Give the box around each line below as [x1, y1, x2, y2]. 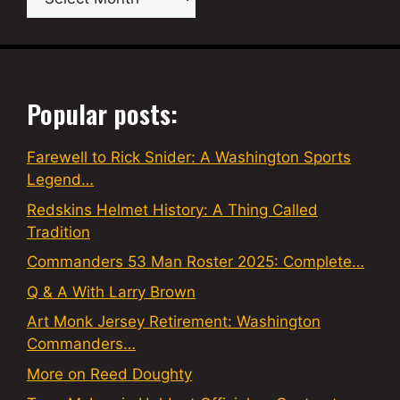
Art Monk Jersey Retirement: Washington [27, 312, 321, 331]
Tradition [27, 222, 90, 241]
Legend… [27, 171, 94, 189]
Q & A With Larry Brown [27, 282, 196, 301]
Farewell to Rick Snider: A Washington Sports [27, 148, 351, 167]
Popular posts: [27, 94, 178, 133]
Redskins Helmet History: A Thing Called [27, 200, 318, 219]
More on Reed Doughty [27, 364, 192, 383]
